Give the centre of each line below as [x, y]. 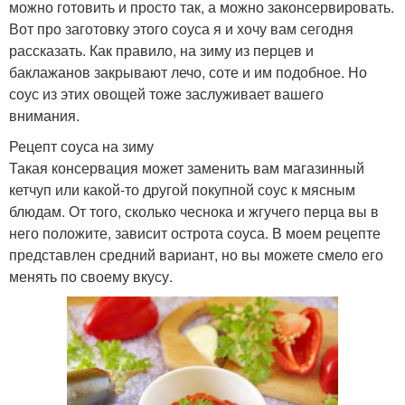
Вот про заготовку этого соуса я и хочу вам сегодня [181, 29]
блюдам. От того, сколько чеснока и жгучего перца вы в [194, 212]
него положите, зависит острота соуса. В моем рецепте [195, 233]
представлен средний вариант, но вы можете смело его [196, 255]
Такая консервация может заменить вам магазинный [187, 168]
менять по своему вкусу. [91, 277]
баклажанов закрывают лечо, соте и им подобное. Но [188, 72]
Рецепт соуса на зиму [81, 146]
